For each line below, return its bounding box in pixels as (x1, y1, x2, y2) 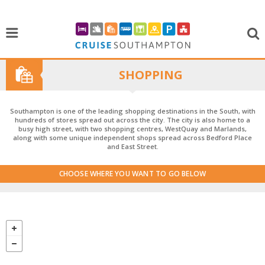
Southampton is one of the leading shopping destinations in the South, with (9, 106, 256, 115)
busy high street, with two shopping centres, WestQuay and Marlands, (18, 124, 247, 133)
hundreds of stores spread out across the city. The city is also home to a (15, 115, 250, 124)
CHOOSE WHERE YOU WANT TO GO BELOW (59, 169, 206, 179)
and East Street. (106, 142, 159, 151)
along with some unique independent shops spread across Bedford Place (13, 133, 252, 142)
